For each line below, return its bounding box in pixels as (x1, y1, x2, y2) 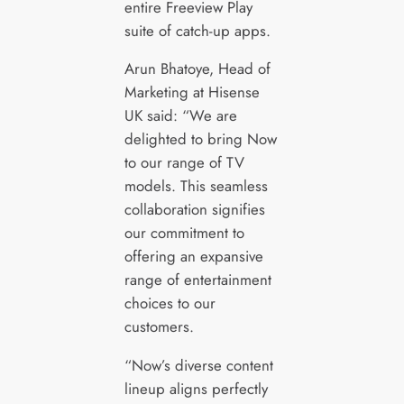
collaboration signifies (124, 198, 265, 221)
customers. (124, 316, 194, 338)
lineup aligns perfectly (124, 378, 268, 400)
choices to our (124, 292, 216, 315)
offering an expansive (124, 245, 263, 268)
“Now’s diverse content (124, 354, 273, 377)
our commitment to (124, 222, 244, 244)
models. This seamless (124, 175, 268, 197)
